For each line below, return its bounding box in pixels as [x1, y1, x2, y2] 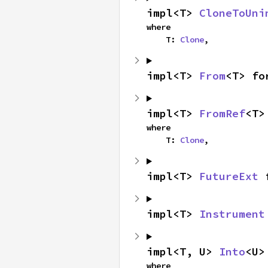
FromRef [199, 106, 245, 120]
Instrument [199, 207, 265, 221]
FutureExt [199, 169, 258, 183]
